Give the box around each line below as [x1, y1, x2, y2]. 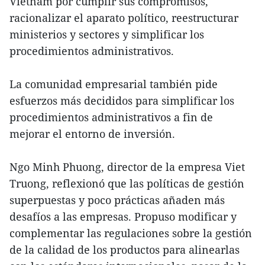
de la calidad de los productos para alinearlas [9, 243, 240, 257]
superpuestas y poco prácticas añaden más [9, 193, 225, 208]
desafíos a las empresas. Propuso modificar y [9, 209, 237, 224]
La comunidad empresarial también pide [9, 77, 218, 92]
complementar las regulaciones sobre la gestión [9, 226, 252, 241]
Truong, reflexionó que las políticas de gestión [9, 176, 244, 191]
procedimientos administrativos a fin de [9, 110, 213, 125]
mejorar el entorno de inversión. [9, 127, 175, 141]
